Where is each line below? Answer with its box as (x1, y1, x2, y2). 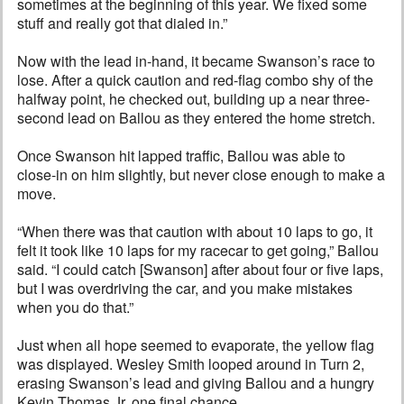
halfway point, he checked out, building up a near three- (17, 87, 370, 109)
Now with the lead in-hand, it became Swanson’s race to (17, 50, 375, 71)
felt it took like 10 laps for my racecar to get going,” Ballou (17, 239, 379, 261)
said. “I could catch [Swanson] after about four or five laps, (17, 258, 383, 280)
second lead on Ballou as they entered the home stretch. (17, 106, 375, 128)
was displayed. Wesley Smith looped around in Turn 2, (17, 353, 364, 374)
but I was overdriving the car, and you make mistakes (17, 277, 353, 298)
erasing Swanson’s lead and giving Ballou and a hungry (17, 372, 374, 393)
